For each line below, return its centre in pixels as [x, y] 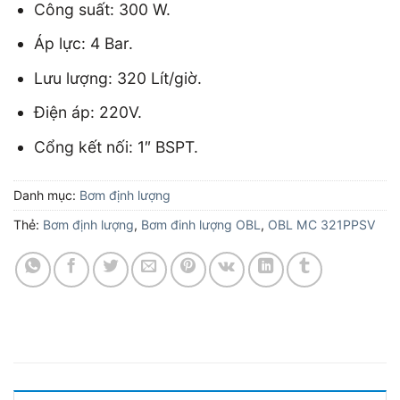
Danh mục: [46, 195]
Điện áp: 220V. [87, 112]
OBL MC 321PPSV [322, 224]
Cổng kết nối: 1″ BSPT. [116, 146]
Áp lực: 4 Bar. [83, 44]
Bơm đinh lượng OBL [201, 224]
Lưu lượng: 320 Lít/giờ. [117, 78]
